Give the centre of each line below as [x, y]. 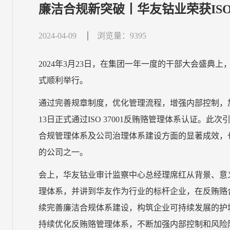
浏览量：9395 [122, 36]
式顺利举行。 [63, 80]
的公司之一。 [63, 152]
